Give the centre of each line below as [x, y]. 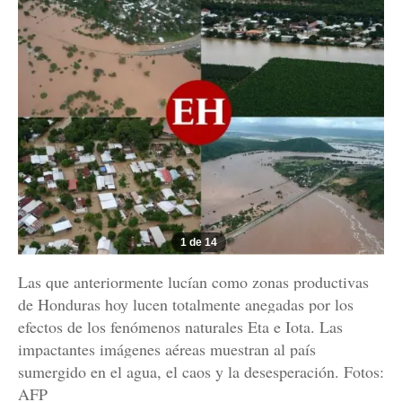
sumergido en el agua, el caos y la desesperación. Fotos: [201, 372]
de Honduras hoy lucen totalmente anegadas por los [186, 305]
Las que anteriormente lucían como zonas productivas [193, 282]
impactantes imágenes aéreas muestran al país [167, 350]
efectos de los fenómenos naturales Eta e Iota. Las [180, 327]
